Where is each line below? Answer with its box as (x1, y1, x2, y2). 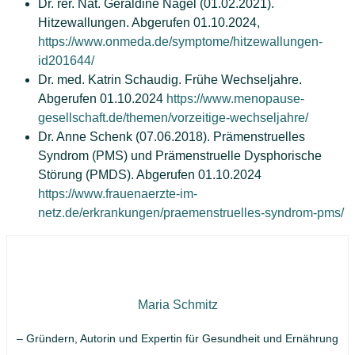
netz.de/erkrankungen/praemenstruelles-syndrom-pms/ (38, 206, 344, 220)
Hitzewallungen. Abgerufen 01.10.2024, (38, 16, 260, 30)
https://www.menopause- (166, 92, 304, 106)
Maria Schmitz (137, 298, 218, 312)
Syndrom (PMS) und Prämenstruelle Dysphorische (38, 149, 322, 163)
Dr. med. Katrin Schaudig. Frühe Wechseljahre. (38, 73, 302, 87)
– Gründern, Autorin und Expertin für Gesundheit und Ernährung (17, 332, 338, 345)
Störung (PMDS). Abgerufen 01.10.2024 (38, 168, 261, 182)
